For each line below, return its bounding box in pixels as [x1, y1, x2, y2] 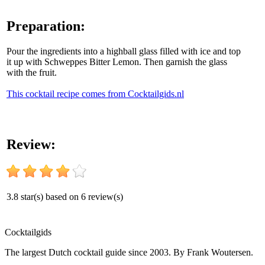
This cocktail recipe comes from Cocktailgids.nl [7, 88, 184, 99]
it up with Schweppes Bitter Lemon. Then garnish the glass [7, 56, 227, 67]
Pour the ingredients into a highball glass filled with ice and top [7, 46, 241, 56]
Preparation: [7, 18, 85, 34]
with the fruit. [7, 67, 57, 77]
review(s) [86, 191, 123, 202]
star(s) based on [18, 191, 81, 202]
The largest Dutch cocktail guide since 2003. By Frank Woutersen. [5, 247, 253, 257]
